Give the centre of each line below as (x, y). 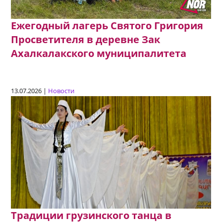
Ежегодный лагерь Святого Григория (107, 25)
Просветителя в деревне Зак (86, 39)
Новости (61, 90)
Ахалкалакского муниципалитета (99, 53)
